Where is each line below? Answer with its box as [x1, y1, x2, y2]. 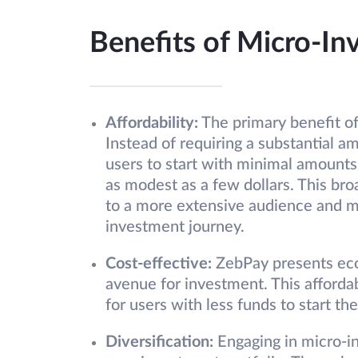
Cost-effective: [105, 256, 212, 272]
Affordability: [105, 115, 198, 132]
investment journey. [105, 219, 245, 236]
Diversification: [105, 334, 213, 351]
